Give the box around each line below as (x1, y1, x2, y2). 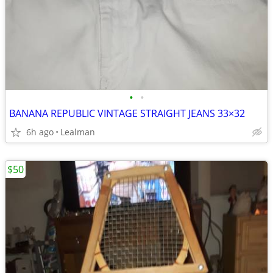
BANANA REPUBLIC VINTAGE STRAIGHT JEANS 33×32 (9, 107, 245, 120)
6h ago (26, 126, 54, 138)
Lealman (60, 126, 95, 138)
